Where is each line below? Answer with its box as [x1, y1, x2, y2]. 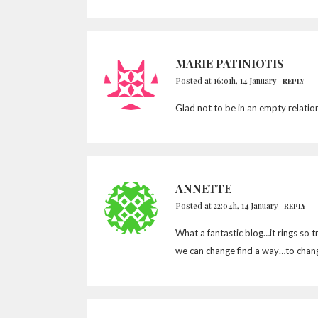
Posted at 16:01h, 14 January [175, 75, 277, 86]
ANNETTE [175, 181, 231, 196]
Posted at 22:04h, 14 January [175, 200, 278, 211]
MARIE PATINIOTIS [175, 56, 284, 71]
